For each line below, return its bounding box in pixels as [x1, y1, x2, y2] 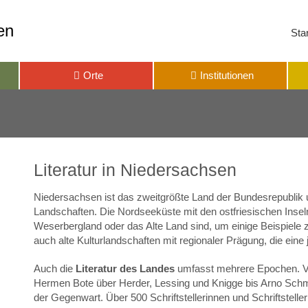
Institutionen [200, 69, 254, 81]
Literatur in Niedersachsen [34, 161, 236, 179]
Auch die [34, 263, 76, 274]
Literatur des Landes [76, 263, 175, 274]
